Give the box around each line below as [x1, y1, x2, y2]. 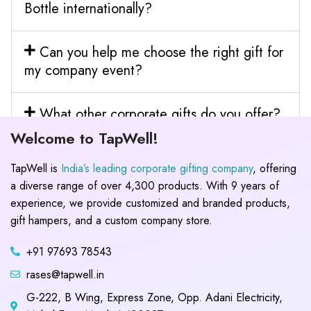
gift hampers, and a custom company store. [10, 212, 212, 228]
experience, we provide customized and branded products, [10, 194, 290, 211]
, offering [253, 160, 296, 176]
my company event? [24, 60, 142, 81]
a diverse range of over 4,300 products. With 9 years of [10, 177, 279, 194]
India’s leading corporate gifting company [61, 160, 253, 176]
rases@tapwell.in [26, 266, 104, 283]
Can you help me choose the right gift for [39, 42, 283, 62]
